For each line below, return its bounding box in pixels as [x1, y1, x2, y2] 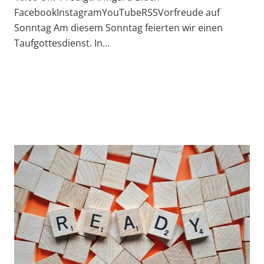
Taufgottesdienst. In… [14, 37, 110, 50]
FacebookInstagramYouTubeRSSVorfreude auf [14, 6, 220, 19]
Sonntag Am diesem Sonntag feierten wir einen [14, 21, 223, 35]
